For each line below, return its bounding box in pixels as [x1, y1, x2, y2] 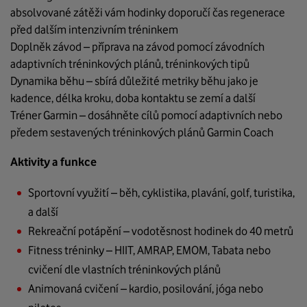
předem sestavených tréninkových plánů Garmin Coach [10, 125, 273, 140]
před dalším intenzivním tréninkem [10, 23, 178, 37]
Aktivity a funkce [10, 155, 97, 169]
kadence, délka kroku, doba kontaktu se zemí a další [10, 91, 256, 106]
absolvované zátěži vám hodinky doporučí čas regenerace [10, 5, 285, 20]
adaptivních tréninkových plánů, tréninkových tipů [10, 57, 249, 71]
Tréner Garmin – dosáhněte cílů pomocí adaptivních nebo [10, 108, 282, 123]
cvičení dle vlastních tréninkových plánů [28, 262, 221, 277]
